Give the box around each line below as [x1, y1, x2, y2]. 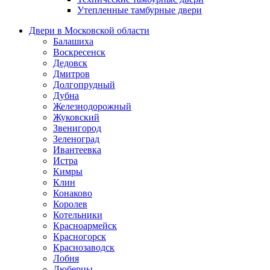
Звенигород [53, 123, 101, 134]
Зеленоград [53, 134, 99, 145]
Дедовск [53, 58, 87, 69]
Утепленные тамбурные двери [77, 5, 202, 16]
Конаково [53, 188, 92, 199]
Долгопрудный [53, 80, 115, 90]
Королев [53, 199, 87, 210]
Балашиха [53, 36, 93, 47]
